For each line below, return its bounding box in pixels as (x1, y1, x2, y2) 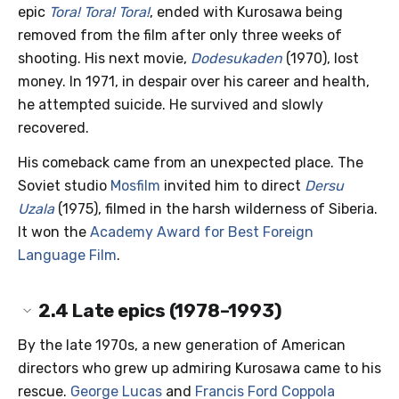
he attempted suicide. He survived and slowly (18, 96, 323, 114)
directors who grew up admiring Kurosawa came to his (18, 360, 381, 378)
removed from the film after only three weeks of (18, 27, 342, 45)
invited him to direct (160, 177, 305, 195)
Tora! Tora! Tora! (49, 4, 150, 21)
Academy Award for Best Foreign (90, 224, 313, 241)
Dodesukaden (191, 50, 282, 68)
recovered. (18, 119, 89, 137)
